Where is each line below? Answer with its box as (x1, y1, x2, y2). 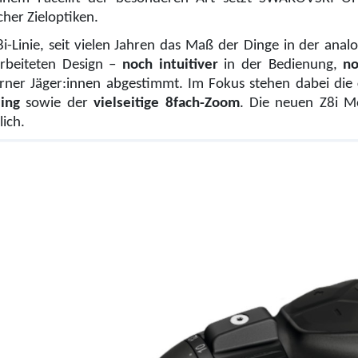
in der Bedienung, (217, 57, 344, 73)
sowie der (20, 95, 94, 111)
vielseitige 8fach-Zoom (93, 95, 240, 111)
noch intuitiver (122, 57, 218, 73)
